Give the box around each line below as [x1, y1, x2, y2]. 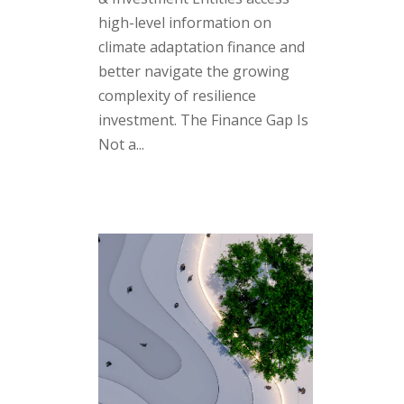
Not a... [97, 134, 144, 155]
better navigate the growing [97, 61, 289, 82]
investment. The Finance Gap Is [97, 110, 308, 131]
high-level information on [97, 13, 271, 33]
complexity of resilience [97, 86, 256, 106]
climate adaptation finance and [97, 37, 305, 58]
